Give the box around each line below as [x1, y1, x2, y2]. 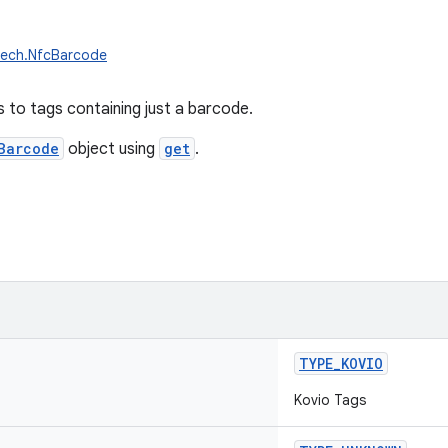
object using [64, 139, 159, 159]
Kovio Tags [294, 391, 366, 409]
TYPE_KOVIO [299, 354, 383, 373]
